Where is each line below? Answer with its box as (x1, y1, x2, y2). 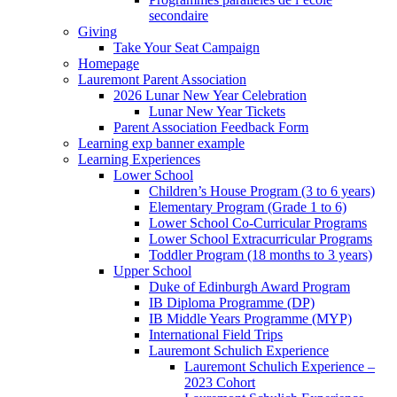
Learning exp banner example (78, 135, 245, 151)
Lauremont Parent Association (78, 71, 246, 87)
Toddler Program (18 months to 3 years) (149, 246, 372, 262)
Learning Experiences (78, 151, 200, 167)
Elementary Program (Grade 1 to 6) (149, 198, 346, 214)
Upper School (113, 262, 191, 278)
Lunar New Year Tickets (149, 103, 285, 119)
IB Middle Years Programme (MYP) (149, 310, 352, 326)
